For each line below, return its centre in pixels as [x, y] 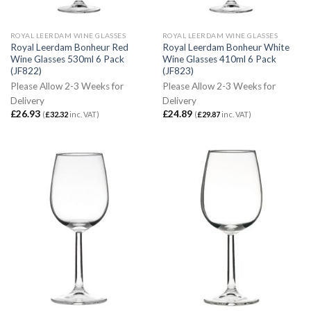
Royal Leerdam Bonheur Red [69, 47]
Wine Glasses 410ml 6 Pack [219, 59]
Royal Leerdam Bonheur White [226, 47]
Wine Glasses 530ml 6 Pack [67, 59]
